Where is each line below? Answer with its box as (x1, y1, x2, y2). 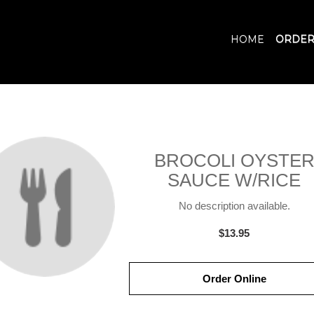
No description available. (178, 200, 290, 212)
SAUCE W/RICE (168, 170, 301, 191)
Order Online (202, 273, 266, 285)
